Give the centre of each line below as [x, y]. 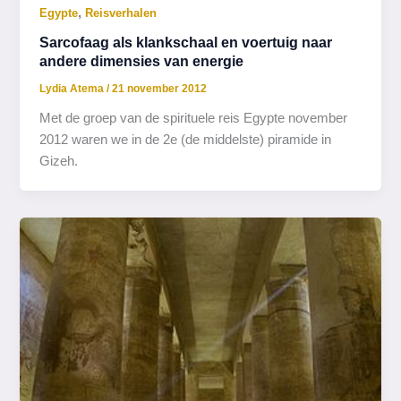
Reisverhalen [121, 13]
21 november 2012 [160, 88]
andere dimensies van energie [142, 61]
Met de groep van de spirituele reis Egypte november [194, 118]
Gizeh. [59, 161]
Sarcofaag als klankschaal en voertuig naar [186, 43]
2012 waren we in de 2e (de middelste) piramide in [186, 139]
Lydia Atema [73, 88]
